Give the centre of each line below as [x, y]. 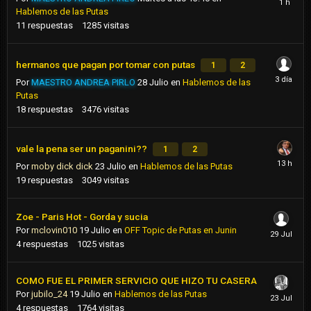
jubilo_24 [49, 294]
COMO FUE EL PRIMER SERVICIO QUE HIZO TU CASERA [136, 281]
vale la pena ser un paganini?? [83, 149]
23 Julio [111, 167]
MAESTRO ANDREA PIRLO [83, 83]
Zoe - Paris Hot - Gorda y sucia [82, 217]
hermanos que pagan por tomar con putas [107, 65]
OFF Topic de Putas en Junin [180, 230]
